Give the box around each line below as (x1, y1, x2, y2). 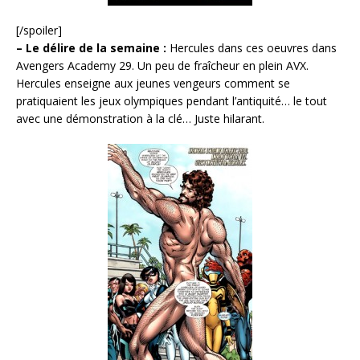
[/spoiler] (16, 22, 62, 39)
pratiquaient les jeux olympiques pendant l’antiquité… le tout (16, 93, 327, 109)
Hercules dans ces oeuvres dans (166, 40, 337, 56)
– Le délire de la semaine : (16, 40, 166, 56)
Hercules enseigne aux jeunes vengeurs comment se (16, 76, 290, 92)
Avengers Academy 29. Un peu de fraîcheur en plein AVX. (16, 58, 309, 74)
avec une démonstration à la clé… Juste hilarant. (16, 111, 264, 127)
